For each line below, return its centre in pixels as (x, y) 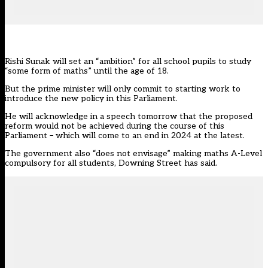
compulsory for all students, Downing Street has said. (111, 163)
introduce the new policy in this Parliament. (91, 99)
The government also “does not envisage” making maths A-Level (133, 154)
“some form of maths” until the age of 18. (87, 71)
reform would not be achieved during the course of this (115, 126)
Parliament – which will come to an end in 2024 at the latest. (125, 136)
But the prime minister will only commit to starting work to (123, 89)
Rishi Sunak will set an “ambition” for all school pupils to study (128, 62)
